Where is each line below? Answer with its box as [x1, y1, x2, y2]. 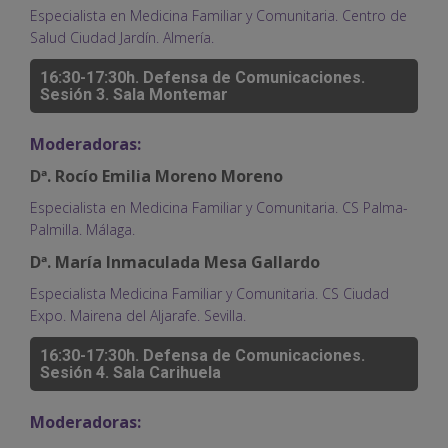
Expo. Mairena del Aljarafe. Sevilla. [30, 305, 246, 325]
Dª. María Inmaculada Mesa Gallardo [30, 250, 320, 273]
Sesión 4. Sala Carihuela [40, 362, 221, 382]
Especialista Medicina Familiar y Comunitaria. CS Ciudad [30, 283, 389, 303]
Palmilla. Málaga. [30, 219, 135, 239]
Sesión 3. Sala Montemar [40, 84, 228, 104]
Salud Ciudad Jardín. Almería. [30, 27, 214, 47]
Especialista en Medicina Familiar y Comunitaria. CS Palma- [30, 197, 408, 217]
